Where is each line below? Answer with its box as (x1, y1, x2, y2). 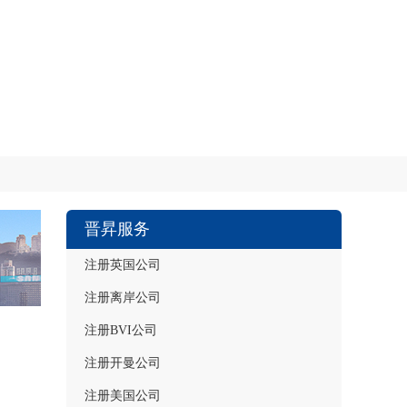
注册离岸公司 (84, 291, 161, 304)
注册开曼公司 (84, 356, 161, 370)
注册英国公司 (84, 258, 161, 272)
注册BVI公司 (84, 323, 157, 337)
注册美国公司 (84, 389, 161, 402)
